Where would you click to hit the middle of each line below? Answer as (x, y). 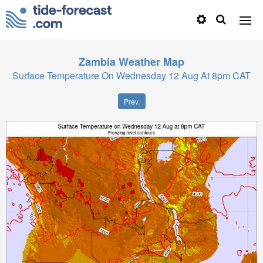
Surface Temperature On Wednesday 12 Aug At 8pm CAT (131, 75)
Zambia (97, 62)
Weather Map (151, 62)
